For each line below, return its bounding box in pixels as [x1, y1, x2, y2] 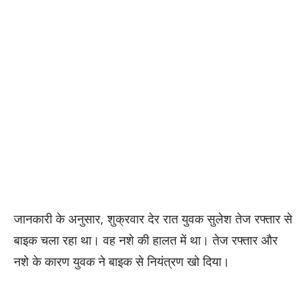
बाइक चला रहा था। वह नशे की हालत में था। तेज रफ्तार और [14, 232, 278, 249]
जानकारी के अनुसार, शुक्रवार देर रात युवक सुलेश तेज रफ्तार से [14, 210, 292, 228]
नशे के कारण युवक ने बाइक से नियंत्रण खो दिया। [14, 253, 230, 270]
